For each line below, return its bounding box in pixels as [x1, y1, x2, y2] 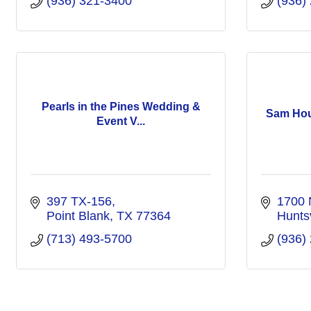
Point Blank [46, 209, 110, 223]
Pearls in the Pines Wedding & [41, 100, 201, 112]
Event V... [96, 115, 145, 127]
